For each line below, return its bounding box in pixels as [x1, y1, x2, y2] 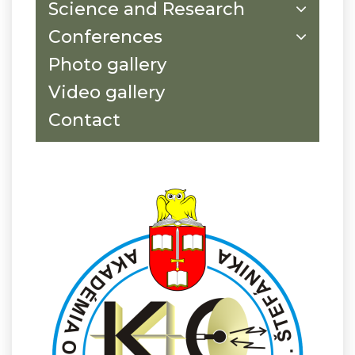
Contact [48, 109, 120, 131]
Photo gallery [48, 53, 166, 75]
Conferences [48, 25, 162, 48]
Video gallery [48, 81, 165, 103]
